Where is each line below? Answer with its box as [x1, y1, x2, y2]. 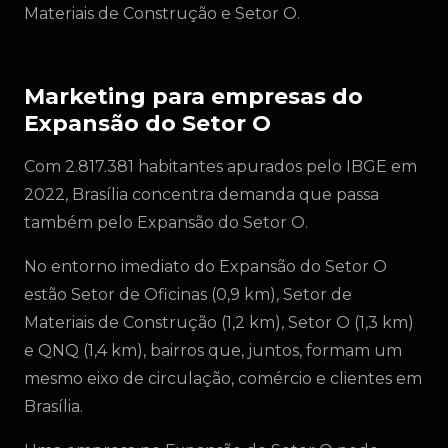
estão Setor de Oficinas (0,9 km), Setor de [24, 285, 352, 304]
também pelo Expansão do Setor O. [24, 213, 308, 232]
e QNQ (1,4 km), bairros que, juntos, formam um [24, 341, 402, 360]
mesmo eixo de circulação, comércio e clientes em [24, 369, 422, 388]
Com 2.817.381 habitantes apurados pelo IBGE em [24, 157, 417, 176]
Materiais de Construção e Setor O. [24, 4, 300, 23]
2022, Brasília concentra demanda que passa [24, 185, 379, 204]
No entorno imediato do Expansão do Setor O [24, 257, 387, 276]
